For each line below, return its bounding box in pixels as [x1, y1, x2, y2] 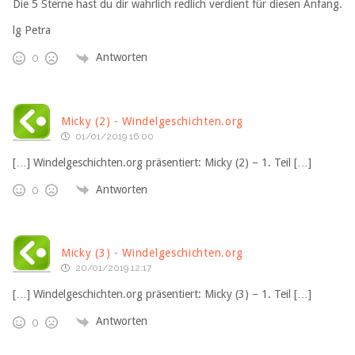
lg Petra [13, 24, 51, 37]
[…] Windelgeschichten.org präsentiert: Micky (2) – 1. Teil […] [13, 155, 311, 169]
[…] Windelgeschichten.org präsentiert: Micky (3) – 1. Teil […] [13, 288, 311, 301]
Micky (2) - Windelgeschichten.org [61, 114, 244, 128]
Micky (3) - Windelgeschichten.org [61, 246, 244, 260]
